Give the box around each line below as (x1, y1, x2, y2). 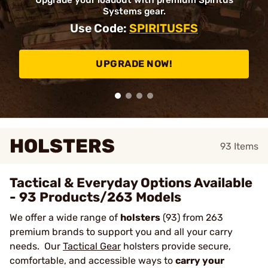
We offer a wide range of (10, 212, 120, 223)
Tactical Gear (63, 240, 121, 252)
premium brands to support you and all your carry (10, 226, 233, 237)
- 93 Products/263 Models (10, 189, 181, 205)
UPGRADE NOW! (96, 58, 172, 69)
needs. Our (10, 240, 63, 252)
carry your (175, 255, 224, 266)
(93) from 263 (160, 212, 223, 223)
